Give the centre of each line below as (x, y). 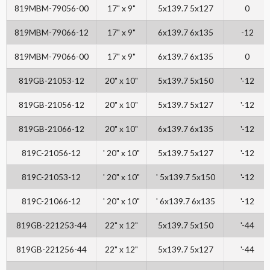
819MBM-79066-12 (51, 33)
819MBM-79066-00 (51, 57)
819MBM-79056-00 (51, 8)
